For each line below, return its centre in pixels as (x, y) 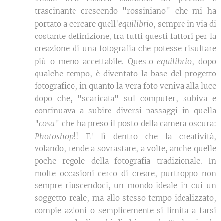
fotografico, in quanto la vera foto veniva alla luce (125, 86)
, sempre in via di (185, 24)
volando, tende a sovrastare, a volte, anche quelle (125, 149)
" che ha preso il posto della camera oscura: (135, 124)
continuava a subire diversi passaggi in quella (125, 111)
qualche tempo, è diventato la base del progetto (125, 74)
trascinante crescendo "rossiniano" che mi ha (125, 11)
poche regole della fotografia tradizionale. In (125, 161)
